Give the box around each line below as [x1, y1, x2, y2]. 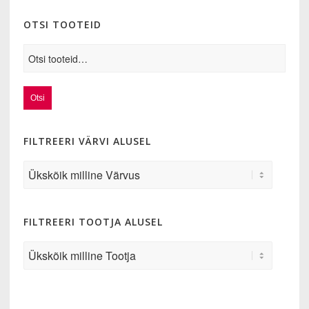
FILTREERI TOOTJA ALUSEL [23, 215, 163, 228]
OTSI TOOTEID [23, 18, 102, 31]
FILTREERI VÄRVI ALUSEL [23, 134, 152, 148]
